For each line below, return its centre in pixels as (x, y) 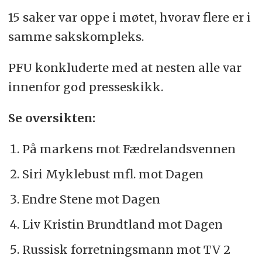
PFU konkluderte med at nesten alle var (125, 67)
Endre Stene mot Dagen (92, 199)
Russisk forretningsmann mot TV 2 (126, 249)
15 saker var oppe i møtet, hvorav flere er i (129, 17)
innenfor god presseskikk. (85, 87)
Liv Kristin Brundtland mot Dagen (122, 224)
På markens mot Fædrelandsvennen (129, 149)
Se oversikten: (53, 118)
